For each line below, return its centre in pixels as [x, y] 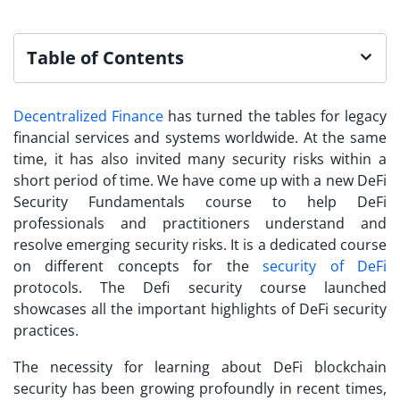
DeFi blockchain [330, 367]
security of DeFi [325, 266]
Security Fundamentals [99, 201]
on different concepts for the [138, 266]
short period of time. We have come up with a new [185, 180]
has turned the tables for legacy [275, 116]
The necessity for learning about [144, 367]
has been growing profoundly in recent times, [227, 388]
